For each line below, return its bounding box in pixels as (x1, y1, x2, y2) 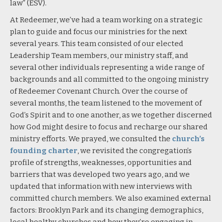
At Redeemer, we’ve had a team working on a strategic (10, 15, 203, 24)
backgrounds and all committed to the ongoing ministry (10, 74, 209, 84)
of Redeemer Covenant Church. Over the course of (10, 86, 187, 96)
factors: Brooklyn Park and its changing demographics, (10, 205, 203, 215)
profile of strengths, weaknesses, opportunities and (10, 158, 192, 167)
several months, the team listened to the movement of (10, 98, 202, 108)
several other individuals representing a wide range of (10, 62, 204, 72)
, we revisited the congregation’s (77, 146, 192, 155)
